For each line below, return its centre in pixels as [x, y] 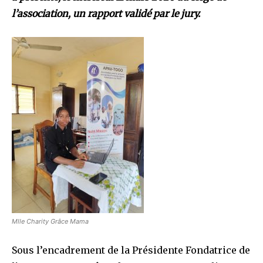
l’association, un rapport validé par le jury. [106, 13]
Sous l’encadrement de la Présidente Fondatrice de [131, 250]
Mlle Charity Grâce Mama [50, 221]
